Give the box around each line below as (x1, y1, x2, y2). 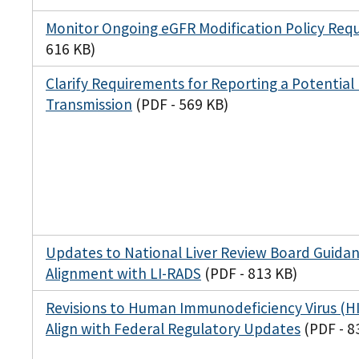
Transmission (46, 95, 132, 115)
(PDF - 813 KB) (204, 264, 297, 284)
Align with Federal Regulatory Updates (46, 319, 301, 339)
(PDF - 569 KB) (135, 95, 228, 115)
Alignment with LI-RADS (46, 264, 201, 284)
